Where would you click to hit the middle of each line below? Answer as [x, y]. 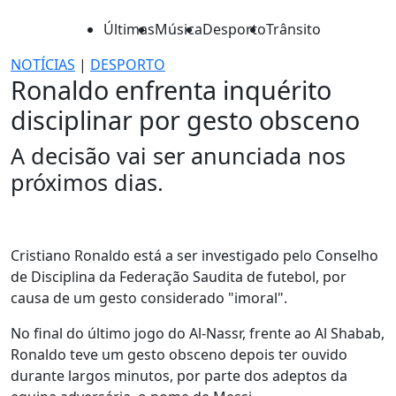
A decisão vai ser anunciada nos [178, 156]
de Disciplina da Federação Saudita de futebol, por [179, 277]
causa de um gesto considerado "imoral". [149, 298]
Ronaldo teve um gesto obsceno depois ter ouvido [179, 354]
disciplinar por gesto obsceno [185, 120]
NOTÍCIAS [43, 65]
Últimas [129, 29]
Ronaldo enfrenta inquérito [171, 90]
